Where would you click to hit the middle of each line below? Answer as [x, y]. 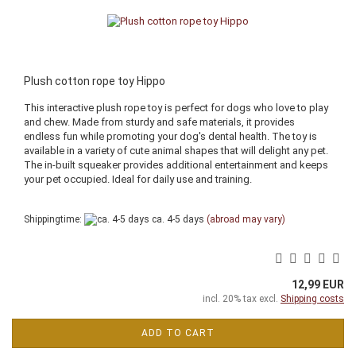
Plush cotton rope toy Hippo [95, 81]
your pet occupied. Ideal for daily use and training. [138, 179]
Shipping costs [312, 299]
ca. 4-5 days [177, 219]
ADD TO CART [178, 333]
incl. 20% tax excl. [242, 299]
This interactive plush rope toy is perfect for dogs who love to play [176, 107]
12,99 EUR [318, 285]
